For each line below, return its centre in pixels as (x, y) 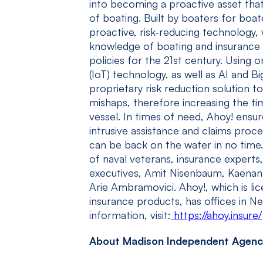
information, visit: (130, 215)
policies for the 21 (131, 60)
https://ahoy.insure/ (218, 215)
